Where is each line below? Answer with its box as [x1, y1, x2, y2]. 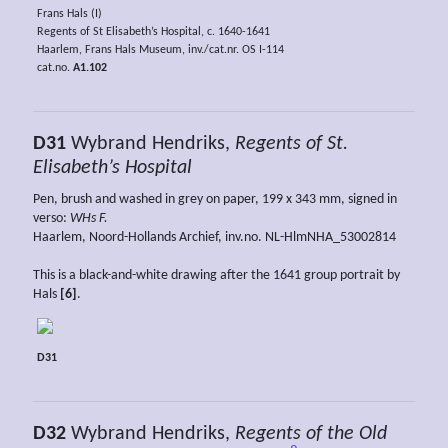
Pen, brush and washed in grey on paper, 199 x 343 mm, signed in [33, 191, 397, 207]
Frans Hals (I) [36, 8, 102, 21]
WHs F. [67, 210, 108, 226]
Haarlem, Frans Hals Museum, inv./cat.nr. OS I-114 [36, 44, 284, 57]
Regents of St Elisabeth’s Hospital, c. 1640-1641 [36, 26, 270, 39]
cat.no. [36, 62, 73, 75]
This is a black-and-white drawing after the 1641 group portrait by [33, 267, 400, 283]
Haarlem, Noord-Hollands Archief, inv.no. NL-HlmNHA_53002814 [33, 229, 396, 245]
